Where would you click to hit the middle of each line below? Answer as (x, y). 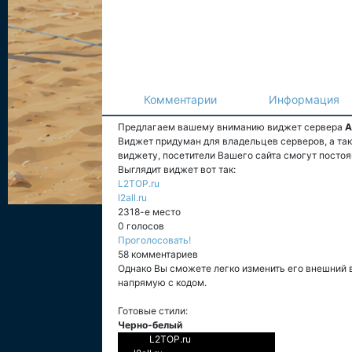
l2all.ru (132, 198)
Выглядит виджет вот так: (177, 169)
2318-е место (149, 212)
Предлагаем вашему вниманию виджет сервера (231, 127)
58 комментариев (158, 254)
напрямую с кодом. (162, 282)
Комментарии (180, 99)
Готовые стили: (153, 311)
